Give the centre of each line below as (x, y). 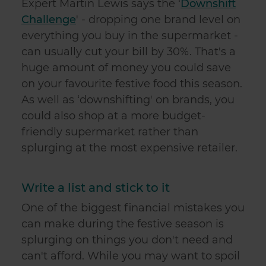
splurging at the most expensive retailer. (129, 148)
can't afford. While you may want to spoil (131, 256)
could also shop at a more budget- (113, 116)
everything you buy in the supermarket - (130, 36)
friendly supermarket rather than (110, 132)
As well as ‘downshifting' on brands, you (128, 100)
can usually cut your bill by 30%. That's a (129, 52)
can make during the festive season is (123, 224)
